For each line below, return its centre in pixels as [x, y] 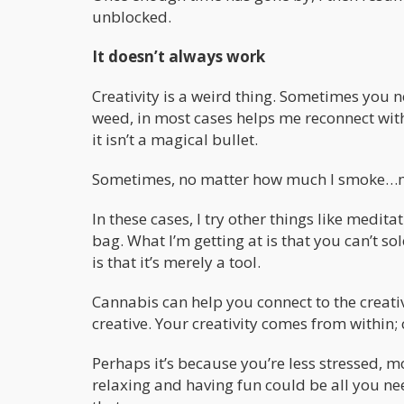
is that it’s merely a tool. [176, 262]
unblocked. [132, 16]
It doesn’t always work [179, 56]
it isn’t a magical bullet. [175, 139]
